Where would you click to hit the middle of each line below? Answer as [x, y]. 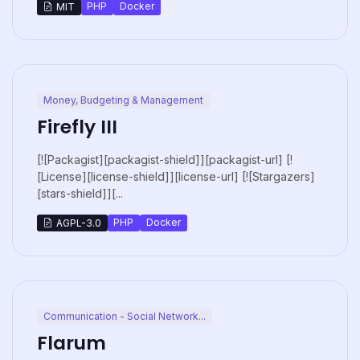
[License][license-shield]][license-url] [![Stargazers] [176, 176]
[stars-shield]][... [80, 193]
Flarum [72, 343]
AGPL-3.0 [78, 223]
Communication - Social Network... [124, 316]
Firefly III [77, 126]
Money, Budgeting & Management [123, 100]
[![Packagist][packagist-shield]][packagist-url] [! [165, 159]
